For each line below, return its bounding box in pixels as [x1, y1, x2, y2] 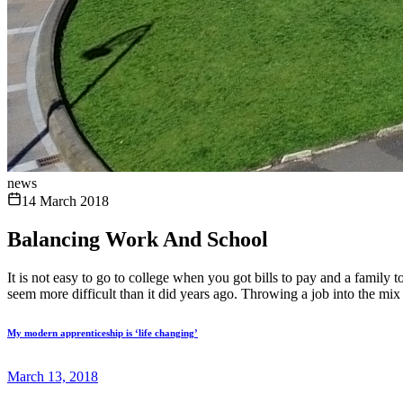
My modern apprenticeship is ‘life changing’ [7, 327, 198, 338]
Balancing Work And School [7, 227, 268, 251]
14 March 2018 [22, 193, 109, 209]
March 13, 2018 [7, 368, 98, 384]
